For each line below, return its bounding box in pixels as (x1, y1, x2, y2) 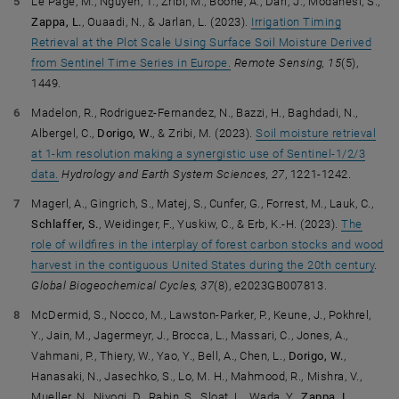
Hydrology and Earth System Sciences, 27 (61, 167, 285, 181)
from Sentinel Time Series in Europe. (31, 56, 232, 69)
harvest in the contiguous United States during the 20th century (31, 258, 375, 272)
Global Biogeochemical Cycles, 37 (31, 279, 215, 292)
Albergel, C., (31, 126, 98, 140)
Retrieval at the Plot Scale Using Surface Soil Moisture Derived (31, 36, 372, 49)
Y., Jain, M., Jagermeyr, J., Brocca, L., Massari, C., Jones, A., (31, 329, 348, 342)
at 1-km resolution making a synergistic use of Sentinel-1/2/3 (31, 147, 366, 160)
